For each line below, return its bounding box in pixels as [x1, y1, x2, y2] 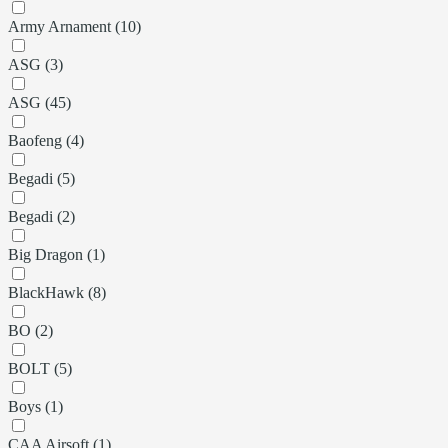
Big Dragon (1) [8, 245, 105, 263]
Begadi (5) [8, 169, 75, 187]
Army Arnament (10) [8, 17, 141, 35]
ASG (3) [8, 55, 63, 73]
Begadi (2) [8, 207, 75, 225]
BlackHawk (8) [8, 283, 106, 301]
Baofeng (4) [8, 131, 84, 149]
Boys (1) [8, 397, 63, 415]
